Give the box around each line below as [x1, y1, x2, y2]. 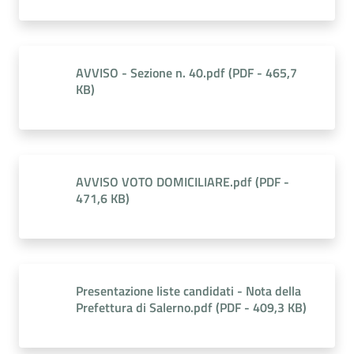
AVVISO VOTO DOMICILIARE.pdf [76, 172, 252, 191]
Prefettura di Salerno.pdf [76, 298, 213, 317]
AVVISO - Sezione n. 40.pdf [76, 63, 225, 82]
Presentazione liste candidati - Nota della [76, 281, 301, 300]
